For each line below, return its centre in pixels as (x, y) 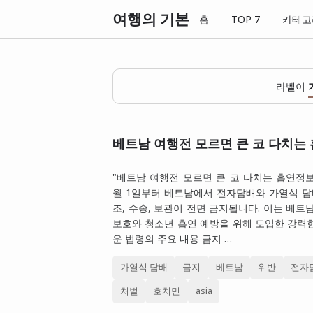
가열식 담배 (144, 267)
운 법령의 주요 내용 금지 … (172, 239)
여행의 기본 (151, 19)
